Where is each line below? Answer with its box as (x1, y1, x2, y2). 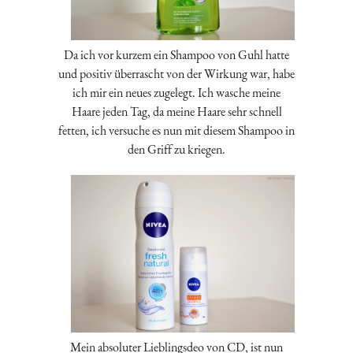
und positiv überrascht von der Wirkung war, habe (58, 65, 295, 83)
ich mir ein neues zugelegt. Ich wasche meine (72, 84, 281, 102)
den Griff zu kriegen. (128, 141, 225, 158)
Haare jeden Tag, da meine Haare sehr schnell (71, 103, 282, 121)
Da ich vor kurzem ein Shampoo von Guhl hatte (64, 46, 289, 64)
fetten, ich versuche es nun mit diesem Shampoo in (58, 122, 295, 139)
